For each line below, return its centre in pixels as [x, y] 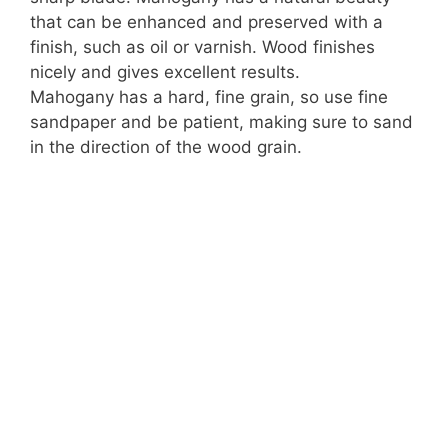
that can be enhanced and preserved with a [206, 22]
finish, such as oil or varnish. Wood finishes [202, 47]
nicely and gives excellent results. [165, 72]
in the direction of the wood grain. [166, 147]
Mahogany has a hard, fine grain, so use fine [209, 97]
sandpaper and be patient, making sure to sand [221, 122]
